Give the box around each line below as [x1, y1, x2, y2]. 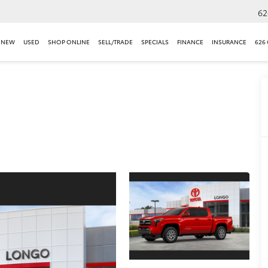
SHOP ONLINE [48, 36, 90, 46]
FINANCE [177, 36, 203, 46]
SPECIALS [141, 36, 169, 46]
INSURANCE [212, 36, 246, 46]
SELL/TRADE [98, 36, 133, 46]
